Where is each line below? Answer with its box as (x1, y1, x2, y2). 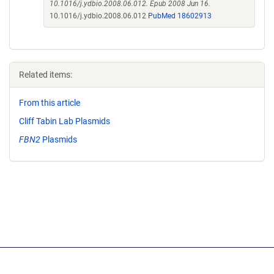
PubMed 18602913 (148, 12, 212, 20)
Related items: (19, 70, 72, 80)
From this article (19, 98, 80, 108)
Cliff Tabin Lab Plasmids (19, 116, 110, 126)
